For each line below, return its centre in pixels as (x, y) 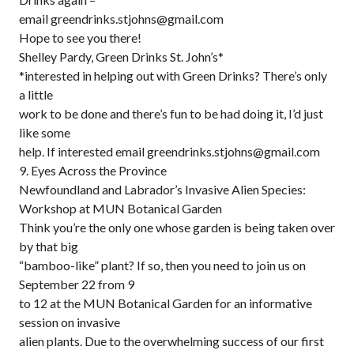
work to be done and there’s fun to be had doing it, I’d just (171, 113)
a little (36, 94)
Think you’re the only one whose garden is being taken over (177, 227)
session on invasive (70, 322)
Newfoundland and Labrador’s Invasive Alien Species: (162, 189)
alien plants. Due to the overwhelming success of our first (171, 341)
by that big (49, 246)
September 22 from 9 (77, 284)
